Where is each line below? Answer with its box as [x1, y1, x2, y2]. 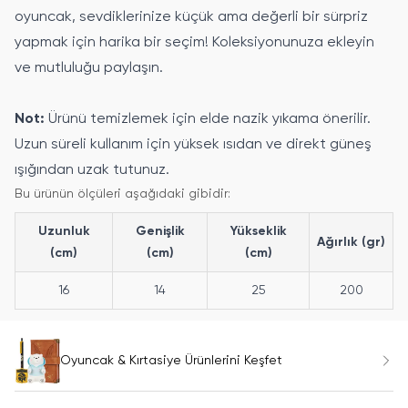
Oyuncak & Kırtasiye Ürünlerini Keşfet [60, 353, 282, 367]
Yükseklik [229, 224, 287, 238]
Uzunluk [37, 224, 90, 238]
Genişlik [135, 224, 185, 238]
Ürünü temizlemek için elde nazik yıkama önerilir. [45, 111, 371, 127]
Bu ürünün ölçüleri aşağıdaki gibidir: [15, 187, 230, 200]
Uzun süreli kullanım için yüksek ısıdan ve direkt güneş [15, 137, 372, 152]
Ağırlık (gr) [317, 235, 385, 249]
